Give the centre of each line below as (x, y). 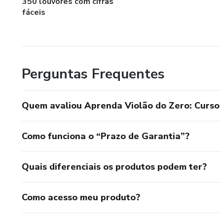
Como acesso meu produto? (81, 197)
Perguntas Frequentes (93, 74)
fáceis (34, 12)
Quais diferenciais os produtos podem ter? (114, 166)
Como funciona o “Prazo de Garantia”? (106, 136)
